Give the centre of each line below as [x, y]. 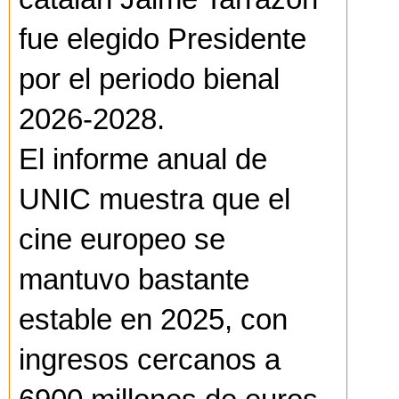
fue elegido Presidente [163, 40]
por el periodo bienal [149, 80]
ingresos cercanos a [150, 360]
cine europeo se [122, 240]
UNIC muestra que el [155, 200]
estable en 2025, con [153, 320]
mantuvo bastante [134, 280]
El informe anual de [143, 160]
